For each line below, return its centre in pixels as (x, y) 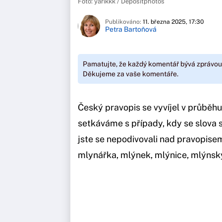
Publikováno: (124, 22)
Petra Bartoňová (131, 29)
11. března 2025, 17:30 (173, 22)
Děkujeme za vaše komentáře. (131, 74)
